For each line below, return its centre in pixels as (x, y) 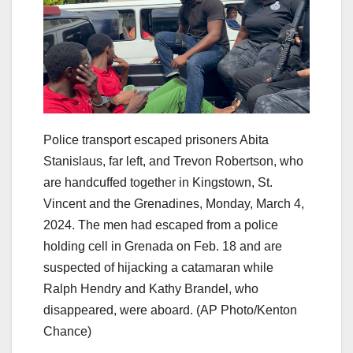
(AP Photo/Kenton (247, 310)
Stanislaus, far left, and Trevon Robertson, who (173, 162)
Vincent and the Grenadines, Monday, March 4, (174, 204)
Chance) (67, 332)
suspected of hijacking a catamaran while (158, 268)
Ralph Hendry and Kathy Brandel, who (151, 289)
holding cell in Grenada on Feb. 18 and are (163, 247)
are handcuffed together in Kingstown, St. (158, 183)
